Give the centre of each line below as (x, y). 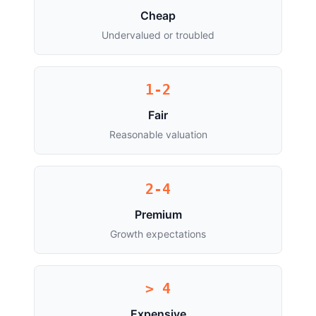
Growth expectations (158, 234)
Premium (158, 214)
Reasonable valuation (158, 134)
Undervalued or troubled (158, 35)
